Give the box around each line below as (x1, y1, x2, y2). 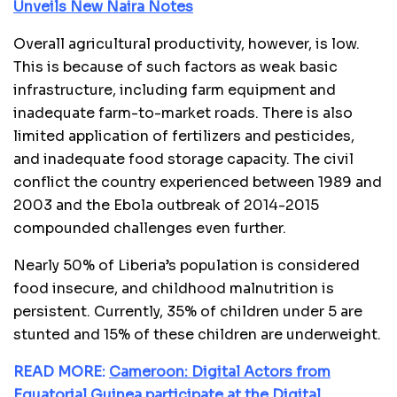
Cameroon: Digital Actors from (109, 362, 331, 381)
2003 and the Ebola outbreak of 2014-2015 (13, 195, 319, 214)
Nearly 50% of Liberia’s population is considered (13, 255, 360, 275)
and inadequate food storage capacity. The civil (13, 149, 354, 168)
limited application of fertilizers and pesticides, (13, 126, 354, 145)
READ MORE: (13, 362, 109, 381)
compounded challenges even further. (13, 218, 286, 237)
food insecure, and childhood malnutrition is (13, 278, 334, 298)
